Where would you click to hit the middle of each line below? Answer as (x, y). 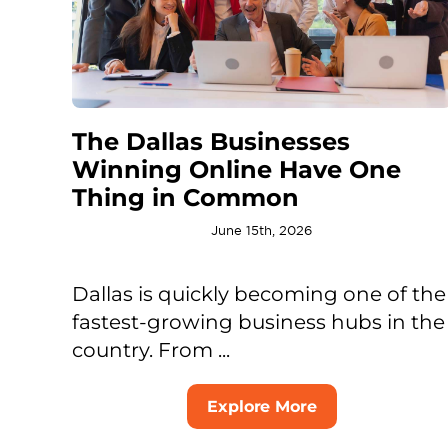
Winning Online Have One (236, 170)
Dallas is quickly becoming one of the (258, 294)
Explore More (262, 407)
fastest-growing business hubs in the (258, 322)
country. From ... (150, 350)
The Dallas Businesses (210, 142)
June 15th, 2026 (262, 231)
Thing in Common (185, 198)
